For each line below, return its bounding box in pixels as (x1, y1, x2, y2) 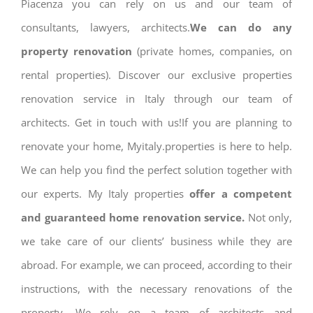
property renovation (21, 43, 133, 58)
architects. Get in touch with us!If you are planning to (21, 115, 292, 129)
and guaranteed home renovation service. (21, 210, 245, 224)
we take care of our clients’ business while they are (21, 233, 292, 248)
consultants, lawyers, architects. (21, 20, 190, 34)
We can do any (190, 20, 292, 34)
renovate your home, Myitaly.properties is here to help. (21, 138, 292, 153)
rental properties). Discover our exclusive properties (21, 67, 292, 82)
